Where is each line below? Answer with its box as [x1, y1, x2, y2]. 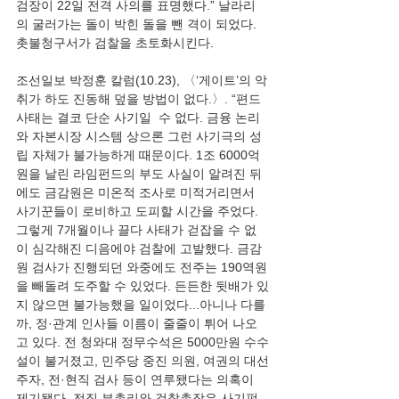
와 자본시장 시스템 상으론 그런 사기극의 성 [16, 129, 262, 143]
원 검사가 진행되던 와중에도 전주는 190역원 [16, 260, 267, 274]
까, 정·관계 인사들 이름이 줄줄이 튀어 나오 [16, 316, 257, 330]
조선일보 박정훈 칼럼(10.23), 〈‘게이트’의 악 [16, 73, 267, 87]
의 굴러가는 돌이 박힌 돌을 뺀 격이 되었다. [16, 17, 260, 31]
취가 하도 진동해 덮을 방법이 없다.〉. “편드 [16, 92, 265, 106]
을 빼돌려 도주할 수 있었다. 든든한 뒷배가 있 [16, 279, 269, 293]
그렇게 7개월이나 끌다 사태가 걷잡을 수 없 [16, 223, 256, 237]
